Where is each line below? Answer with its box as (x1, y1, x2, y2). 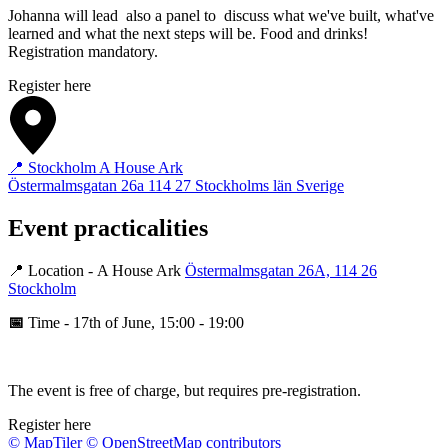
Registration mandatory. (8, 43, 158, 61)
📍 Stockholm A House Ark (8, 159, 183, 177)
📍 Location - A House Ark (8, 262, 185, 280)
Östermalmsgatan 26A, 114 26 (185, 262, 377, 280)
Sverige (296, 177, 344, 195)
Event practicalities (8, 215, 208, 242)
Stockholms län (195, 177, 292, 195)
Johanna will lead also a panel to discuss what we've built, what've (8, 7, 434, 25)
